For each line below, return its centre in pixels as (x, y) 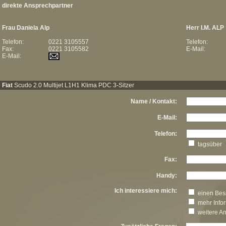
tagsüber (210, 144)
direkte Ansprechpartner (38, 6)
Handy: (167, 176)
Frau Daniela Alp (26, 28)
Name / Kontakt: (154, 101)
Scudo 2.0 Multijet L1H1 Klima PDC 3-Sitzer (73, 85)
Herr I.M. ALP (205, 28)
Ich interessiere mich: (146, 191)
